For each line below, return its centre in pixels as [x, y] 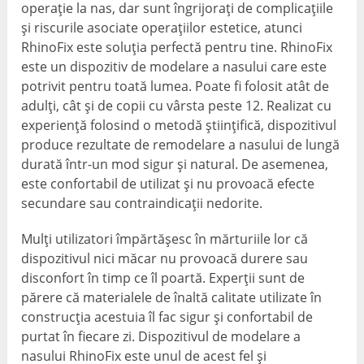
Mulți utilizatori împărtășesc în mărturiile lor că [165, 238]
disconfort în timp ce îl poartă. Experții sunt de [163, 277]
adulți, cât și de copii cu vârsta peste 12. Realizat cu [177, 105]
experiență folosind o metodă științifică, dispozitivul [179, 125]
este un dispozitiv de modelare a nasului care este [174, 66]
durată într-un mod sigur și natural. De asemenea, [175, 164]
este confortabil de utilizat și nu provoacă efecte [168, 183]
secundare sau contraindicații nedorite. [142, 203]
